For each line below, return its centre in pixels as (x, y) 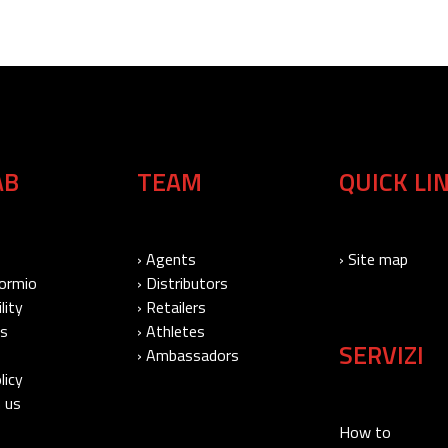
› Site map (373, 259)
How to (365, 432)
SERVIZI (381, 355)
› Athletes (171, 331)
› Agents (166, 259)
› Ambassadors (188, 355)
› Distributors (182, 283)
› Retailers (171, 307)
